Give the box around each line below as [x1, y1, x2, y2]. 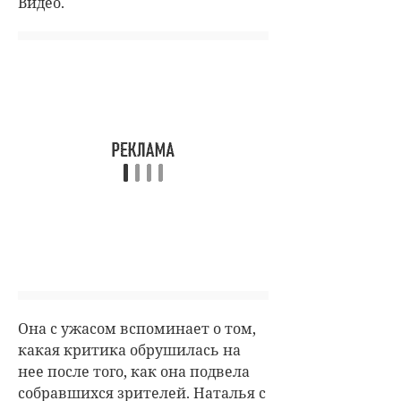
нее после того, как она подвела [18, 361, 250, 381]
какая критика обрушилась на [18, 339, 241, 360]
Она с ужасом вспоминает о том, [18, 318, 256, 338]
